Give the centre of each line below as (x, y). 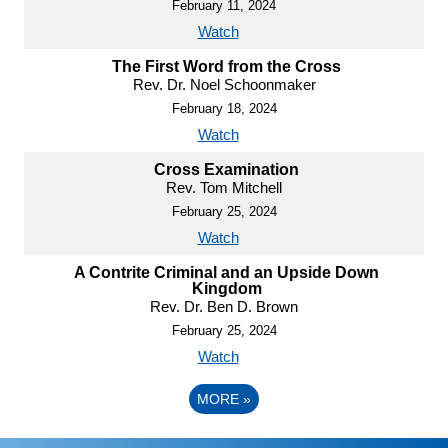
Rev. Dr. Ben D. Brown (224, 306)
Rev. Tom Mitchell (224, 187)
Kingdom (226, 288)
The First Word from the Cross (226, 66)
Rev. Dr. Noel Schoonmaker (224, 84)
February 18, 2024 (224, 108)
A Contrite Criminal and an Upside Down (226, 272)
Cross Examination (226, 169)
